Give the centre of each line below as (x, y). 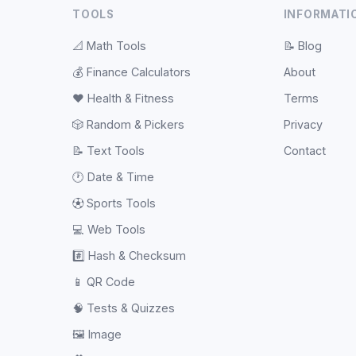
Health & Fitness (131, 98)
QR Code (111, 282)
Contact (304, 151)
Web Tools (117, 229)
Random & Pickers (136, 124)
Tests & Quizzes (131, 308)
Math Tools (117, 46)
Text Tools (116, 151)
